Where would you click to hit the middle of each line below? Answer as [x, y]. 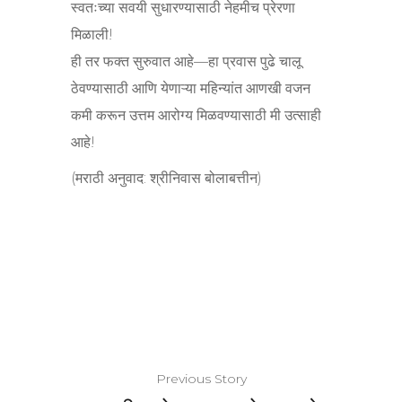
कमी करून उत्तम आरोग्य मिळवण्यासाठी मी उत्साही [196, 115]
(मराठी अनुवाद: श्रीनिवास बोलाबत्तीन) [166, 178]
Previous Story [201, 378]
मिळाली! [92, 34]
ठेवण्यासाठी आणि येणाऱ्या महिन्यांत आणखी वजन [191, 88]
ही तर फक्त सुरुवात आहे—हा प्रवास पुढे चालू [186, 61]
